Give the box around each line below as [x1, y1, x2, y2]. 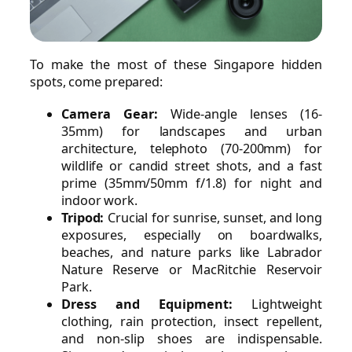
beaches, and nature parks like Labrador [61, 243, 322, 261]
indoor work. [61, 191, 137, 209]
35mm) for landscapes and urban [61, 122, 322, 140]
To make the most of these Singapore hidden [30, 56, 322, 74]
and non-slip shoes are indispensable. [61, 329, 322, 347]
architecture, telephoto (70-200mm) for [61, 139, 322, 157]
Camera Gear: [61, 104, 158, 123]
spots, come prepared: [30, 73, 163, 91]
